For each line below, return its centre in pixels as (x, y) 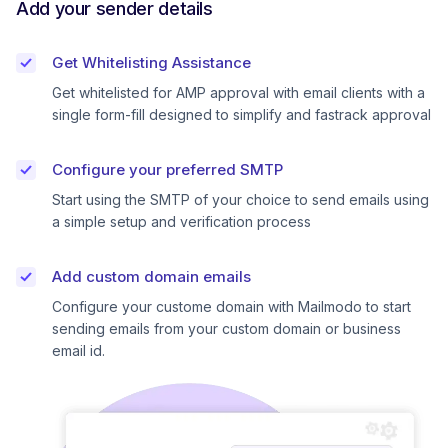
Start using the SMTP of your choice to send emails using (240, 199)
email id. (78, 350)
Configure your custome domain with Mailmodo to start (231, 306)
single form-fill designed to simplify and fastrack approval (241, 114)
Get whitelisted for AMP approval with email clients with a (238, 92)
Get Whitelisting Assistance (151, 62)
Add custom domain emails (151, 276)
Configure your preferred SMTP (167, 169)
